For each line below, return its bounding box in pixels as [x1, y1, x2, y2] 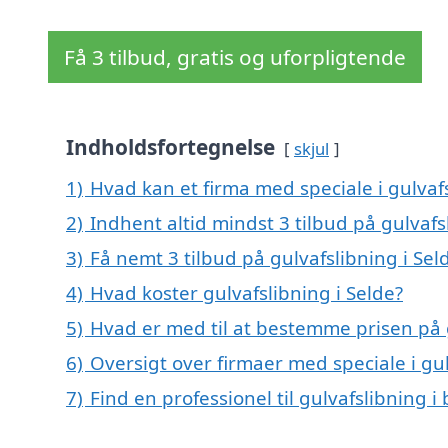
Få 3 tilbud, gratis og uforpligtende [64, 43, 406, 72]
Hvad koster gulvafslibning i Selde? [90, 280, 403, 306]
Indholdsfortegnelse [66, 133, 275, 162]
